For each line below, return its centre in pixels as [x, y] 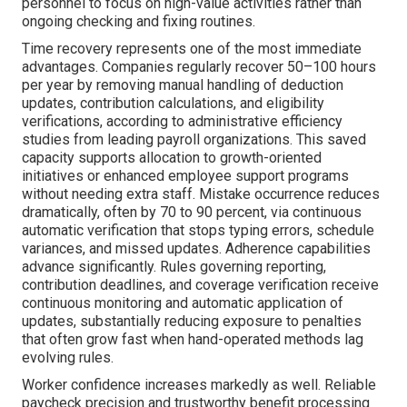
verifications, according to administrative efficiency [182, 122]
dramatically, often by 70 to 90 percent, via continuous [192, 213]
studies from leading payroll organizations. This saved [194, 140]
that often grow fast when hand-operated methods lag [193, 340]
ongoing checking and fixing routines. [139, 22]
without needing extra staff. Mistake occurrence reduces [201, 194]
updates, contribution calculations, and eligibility [173, 104]
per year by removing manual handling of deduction [183, 85]
